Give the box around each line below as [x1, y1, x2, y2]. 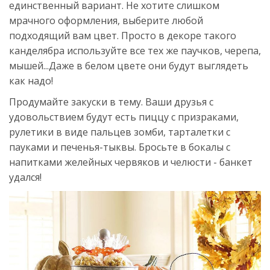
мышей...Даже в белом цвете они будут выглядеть [9, 59, 248, 73]
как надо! [9, 74, 53, 88]
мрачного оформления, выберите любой [9, 14, 203, 28]
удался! [9, 171, 42, 184]
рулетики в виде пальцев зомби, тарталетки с [9, 125, 230, 139]
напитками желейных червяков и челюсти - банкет [9, 155, 253, 169]
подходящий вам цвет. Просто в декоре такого [9, 29, 236, 43]
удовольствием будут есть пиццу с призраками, [9, 110, 239, 124]
